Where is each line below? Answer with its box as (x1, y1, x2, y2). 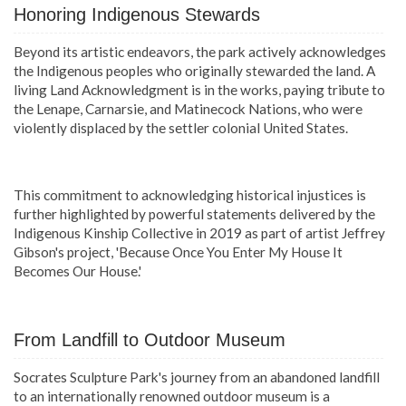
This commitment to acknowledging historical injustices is (14, 186, 366, 203)
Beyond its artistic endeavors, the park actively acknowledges (14, 43, 386, 60)
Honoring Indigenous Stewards (14, 4, 260, 24)
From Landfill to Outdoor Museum (14, 329, 285, 350)
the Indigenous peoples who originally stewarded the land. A (14, 62, 375, 79)
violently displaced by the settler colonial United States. (14, 119, 348, 136)
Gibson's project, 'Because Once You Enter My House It (14, 243, 343, 260)
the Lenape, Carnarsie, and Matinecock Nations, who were (14, 100, 362, 117)
